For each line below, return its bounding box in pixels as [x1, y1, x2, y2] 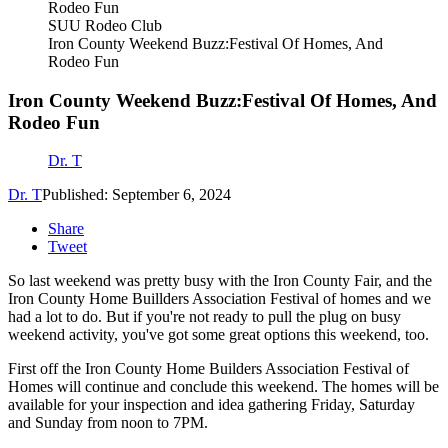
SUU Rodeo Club [48, 17, 162, 34]
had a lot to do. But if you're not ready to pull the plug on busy [8, 308, 401, 326]
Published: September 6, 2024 [42, 186, 231, 204]
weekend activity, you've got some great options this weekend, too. [8, 326, 429, 344]
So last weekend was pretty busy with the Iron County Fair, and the [8, 272, 432, 290]
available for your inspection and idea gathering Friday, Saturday [8, 396, 415, 414]
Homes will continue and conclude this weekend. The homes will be [8, 378, 439, 396]
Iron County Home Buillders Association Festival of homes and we [8, 290, 431, 308]
